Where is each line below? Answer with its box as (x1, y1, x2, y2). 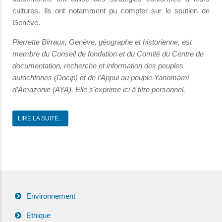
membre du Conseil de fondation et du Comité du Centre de (12, 50, 204, 58)
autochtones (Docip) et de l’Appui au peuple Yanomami (12, 73, 189, 82)
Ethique (26, 211, 51, 220)
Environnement (26, 192, 75, 201)
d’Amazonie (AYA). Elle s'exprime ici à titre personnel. (12, 85, 185, 94)
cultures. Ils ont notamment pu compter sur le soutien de (12, 6, 210, 15)
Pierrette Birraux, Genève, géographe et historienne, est (12, 38, 192, 47)
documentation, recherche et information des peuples (12, 61, 183, 70)
